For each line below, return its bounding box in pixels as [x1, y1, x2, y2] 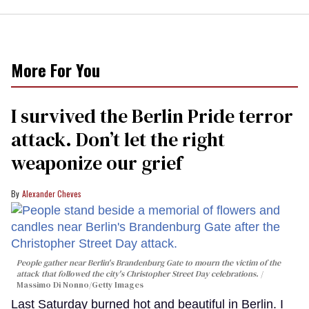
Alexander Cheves [22, 187, 81, 199]
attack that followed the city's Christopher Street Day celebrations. [17, 268, 259, 279]
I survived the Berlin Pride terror [11, 102, 293, 129]
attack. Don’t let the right [11, 126, 225, 152]
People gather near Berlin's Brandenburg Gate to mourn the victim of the [17, 257, 281, 268]
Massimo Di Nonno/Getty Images [17, 279, 143, 290]
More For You [11, 57, 100, 82]
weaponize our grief [11, 149, 182, 176]
